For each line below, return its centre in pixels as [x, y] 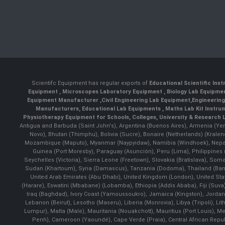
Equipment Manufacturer [63, 100]
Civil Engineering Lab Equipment [146, 100]
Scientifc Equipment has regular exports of [90, 83]
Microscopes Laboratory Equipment [113, 92]
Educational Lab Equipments [122, 109]
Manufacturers [57, 109]
